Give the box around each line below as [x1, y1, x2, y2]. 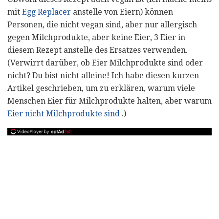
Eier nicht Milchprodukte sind [7, 109, 120, 118]
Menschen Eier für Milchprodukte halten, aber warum [7, 96, 212, 106]
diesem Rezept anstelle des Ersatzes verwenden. [7, 45, 188, 55]
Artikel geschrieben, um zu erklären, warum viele [7, 83, 195, 93]
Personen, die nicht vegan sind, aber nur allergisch [7, 20, 197, 29]
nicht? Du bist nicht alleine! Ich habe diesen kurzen [7, 70, 199, 80]
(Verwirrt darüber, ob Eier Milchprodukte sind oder [7, 58, 203, 67]
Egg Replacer [22, 7, 71, 17]
